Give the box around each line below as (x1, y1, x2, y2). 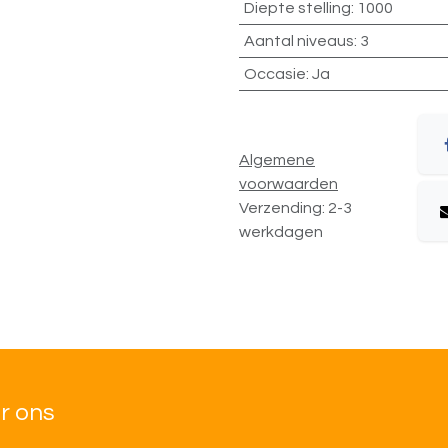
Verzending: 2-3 (239, 199, 352, 216)
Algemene (239, 151, 315, 168)
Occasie (243, 66, 306, 82)
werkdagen (239, 223, 323, 240)
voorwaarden (239, 175, 338, 192)
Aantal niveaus (243, 33, 354, 49)
